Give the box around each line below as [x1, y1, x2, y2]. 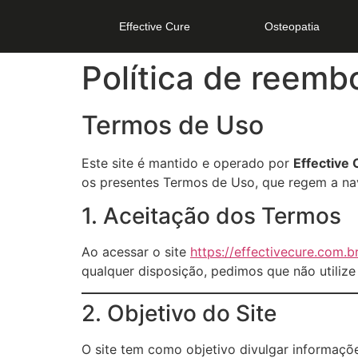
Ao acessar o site [82, 244, 190, 261]
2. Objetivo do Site [82, 299, 276, 327]
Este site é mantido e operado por [82, 155, 293, 171]
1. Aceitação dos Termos [82, 202, 341, 230]
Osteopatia [264, 20, 320, 33]
